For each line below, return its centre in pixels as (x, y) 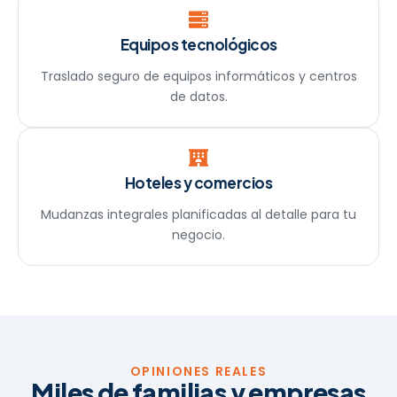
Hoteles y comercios (198, 182)
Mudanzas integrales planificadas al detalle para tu (198, 214)
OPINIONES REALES (198, 371)
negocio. (198, 234)
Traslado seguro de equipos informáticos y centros (198, 76)
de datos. (198, 96)
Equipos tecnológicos (198, 44)
